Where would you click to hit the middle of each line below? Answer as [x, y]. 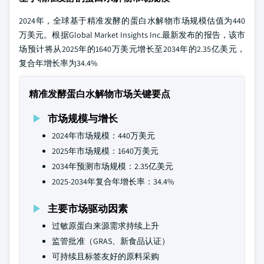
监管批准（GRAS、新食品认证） [111, 241]
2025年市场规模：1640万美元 [105, 151]
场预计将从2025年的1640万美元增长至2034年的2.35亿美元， [132, 49]
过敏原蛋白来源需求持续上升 [105, 226]
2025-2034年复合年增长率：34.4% [113, 181]
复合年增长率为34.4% [58, 63]
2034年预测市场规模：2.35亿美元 [113, 166]
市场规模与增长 [83, 118]
